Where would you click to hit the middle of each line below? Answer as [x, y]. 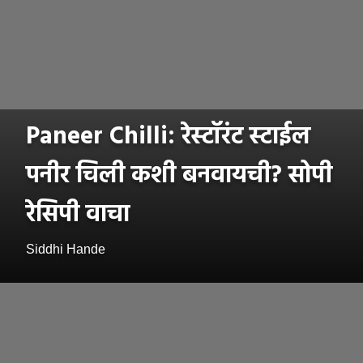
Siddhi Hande [66, 250]
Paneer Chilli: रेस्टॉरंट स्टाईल [168, 137]
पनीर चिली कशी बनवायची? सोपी [179, 176]
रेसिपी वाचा [78, 215]
